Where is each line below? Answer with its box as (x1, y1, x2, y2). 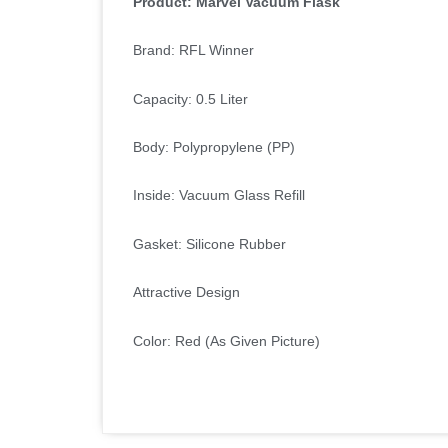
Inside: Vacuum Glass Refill (133, 187, 305, 204)
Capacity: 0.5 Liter (133, 90, 248, 107)
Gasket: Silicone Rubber (133, 235, 286, 252)
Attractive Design (133, 284, 240, 301)
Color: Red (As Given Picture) (133, 332, 320, 349)
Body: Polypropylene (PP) (133, 138, 295, 155)
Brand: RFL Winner (133, 42, 254, 59)
